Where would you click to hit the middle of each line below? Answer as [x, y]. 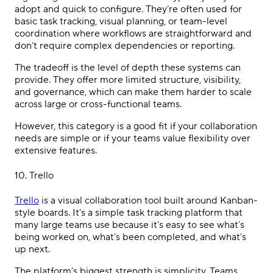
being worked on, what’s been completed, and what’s [130, 237]
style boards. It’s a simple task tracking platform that [129, 213]
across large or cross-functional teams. [98, 104]
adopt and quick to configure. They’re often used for [128, 9]
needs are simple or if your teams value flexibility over [133, 138]
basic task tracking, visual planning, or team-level [121, 21]
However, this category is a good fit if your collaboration [136, 126]
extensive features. [56, 150]
